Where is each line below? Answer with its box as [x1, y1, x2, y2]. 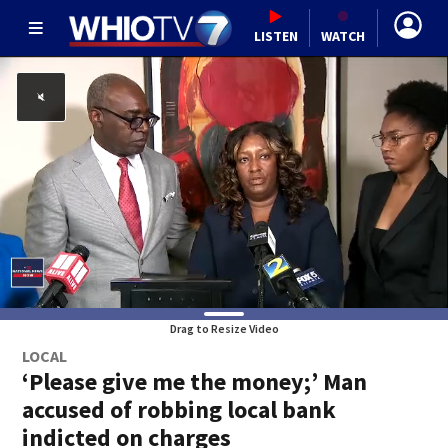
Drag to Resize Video [169, 321, 279, 336]
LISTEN [253, 26, 298, 45]
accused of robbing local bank [22, 394, 337, 425]
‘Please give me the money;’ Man [22, 366, 368, 397]
